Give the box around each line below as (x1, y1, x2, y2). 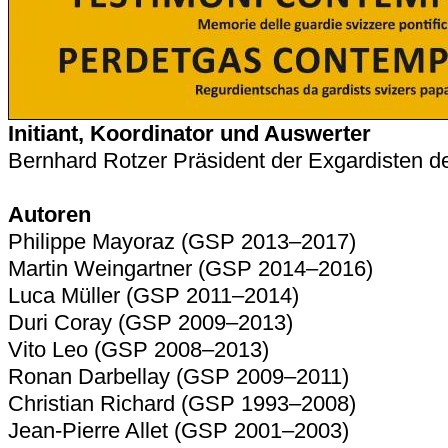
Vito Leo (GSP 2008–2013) (8, 337, 269, 362)
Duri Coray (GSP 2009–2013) (8, 310, 293, 335)
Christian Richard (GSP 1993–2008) (8, 391, 356, 416)
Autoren (8, 202, 91, 227)
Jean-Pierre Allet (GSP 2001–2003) (8, 418, 349, 443)
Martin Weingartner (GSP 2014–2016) (8, 256, 373, 281)
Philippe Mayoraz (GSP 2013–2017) (8, 229, 356, 254)
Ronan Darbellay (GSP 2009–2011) (8, 364, 349, 389)
